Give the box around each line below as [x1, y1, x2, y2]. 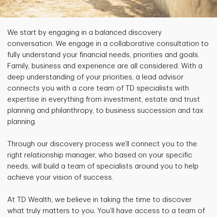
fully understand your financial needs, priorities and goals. [7, 51, 200, 59]
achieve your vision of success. [7, 174, 113, 182]
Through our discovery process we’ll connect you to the [7, 140, 197, 148]
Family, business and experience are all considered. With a [7, 62, 202, 70]
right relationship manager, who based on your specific [7, 152, 192, 159]
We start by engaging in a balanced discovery [7, 29, 162, 37]
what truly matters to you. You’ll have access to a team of [7, 207, 205, 215]
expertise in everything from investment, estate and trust [7, 96, 200, 104]
